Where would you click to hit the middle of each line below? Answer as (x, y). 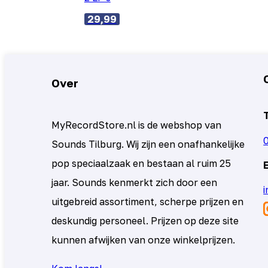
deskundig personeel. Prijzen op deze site (145, 221)
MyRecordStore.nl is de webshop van (137, 125)
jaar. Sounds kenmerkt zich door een (135, 182)
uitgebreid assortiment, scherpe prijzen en (148, 202)
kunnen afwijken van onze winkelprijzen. (144, 240)
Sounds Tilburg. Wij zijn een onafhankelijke (148, 144)
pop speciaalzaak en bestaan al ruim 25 (141, 163)
